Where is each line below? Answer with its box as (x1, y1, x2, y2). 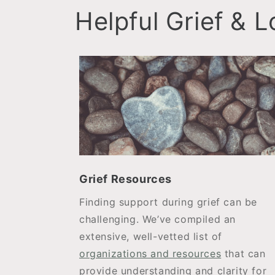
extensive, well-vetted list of (79, 230, 223, 242)
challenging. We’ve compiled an (79, 213, 236, 225)
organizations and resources (79, 247, 222, 260)
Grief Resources (79, 172, 172, 185)
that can (221, 247, 266, 260)
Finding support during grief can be (79, 196, 258, 208)
